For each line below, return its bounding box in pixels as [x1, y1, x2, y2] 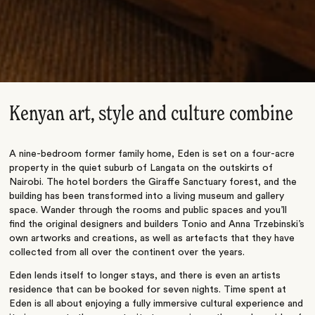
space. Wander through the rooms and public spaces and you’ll [9, 205, 288, 215]
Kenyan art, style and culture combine [9, 103, 294, 125]
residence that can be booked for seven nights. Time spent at [9, 284, 287, 295]
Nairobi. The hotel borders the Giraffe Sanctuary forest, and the [9, 176, 297, 187]
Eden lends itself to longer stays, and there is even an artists [9, 270, 281, 281]
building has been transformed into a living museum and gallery [9, 191, 285, 201]
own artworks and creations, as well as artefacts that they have [9, 233, 295, 243]
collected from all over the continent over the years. [9, 247, 245, 257]
